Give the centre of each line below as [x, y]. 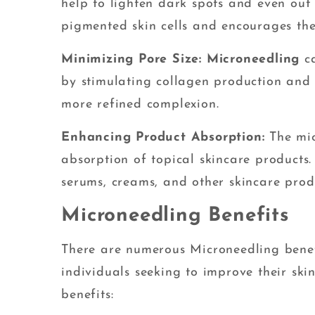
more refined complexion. [140, 105]
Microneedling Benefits [175, 216]
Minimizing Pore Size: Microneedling [181, 60]
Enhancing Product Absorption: [166, 138]
